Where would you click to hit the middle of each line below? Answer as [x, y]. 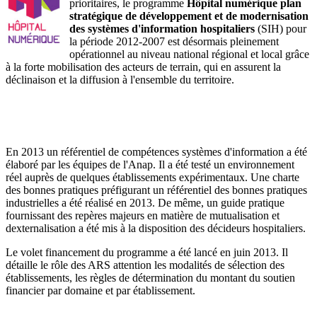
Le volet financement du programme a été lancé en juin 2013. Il [147, 252]
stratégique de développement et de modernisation [189, 16]
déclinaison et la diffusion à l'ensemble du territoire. [120, 79]
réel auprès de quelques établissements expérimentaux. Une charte [152, 177]
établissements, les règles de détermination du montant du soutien [150, 277]
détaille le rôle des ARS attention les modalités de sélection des [145, 265]
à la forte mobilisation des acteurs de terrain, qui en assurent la [143, 67]
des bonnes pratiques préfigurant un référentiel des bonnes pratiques [156, 190]
